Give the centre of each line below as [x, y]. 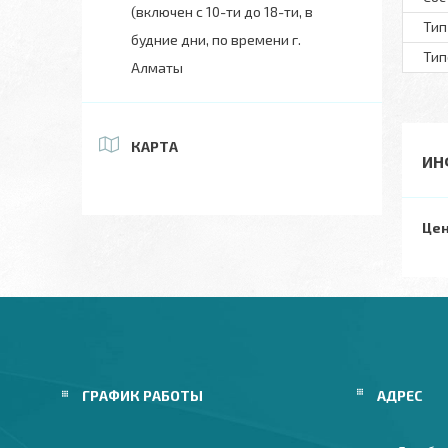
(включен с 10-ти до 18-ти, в [222, 11]
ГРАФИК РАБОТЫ [142, 395]
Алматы [157, 67]
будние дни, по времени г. [216, 39]
